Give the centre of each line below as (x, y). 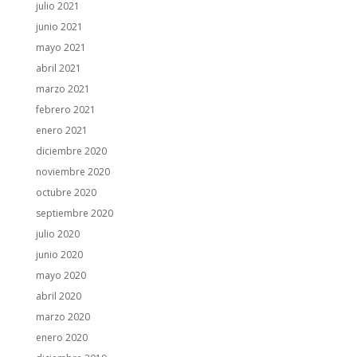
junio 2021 (59, 27)
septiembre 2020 (74, 213)
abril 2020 (58, 296)
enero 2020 (61, 337)
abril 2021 (58, 68)
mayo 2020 (61, 275)
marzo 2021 (63, 89)
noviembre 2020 (73, 172)
